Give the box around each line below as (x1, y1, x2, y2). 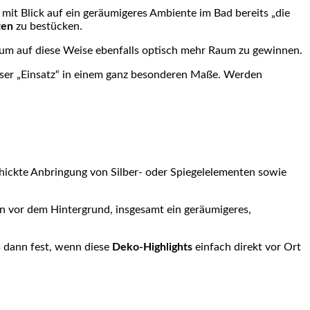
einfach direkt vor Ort (192, 241, 301, 253)
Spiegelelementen (170, 166, 255, 178)
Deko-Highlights (112, 241, 192, 253)
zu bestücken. (13, 20, 82, 32)
